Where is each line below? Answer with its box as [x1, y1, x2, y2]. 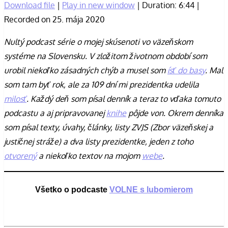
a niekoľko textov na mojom [37, 150, 142, 161]
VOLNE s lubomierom [109, 185, 193, 194]
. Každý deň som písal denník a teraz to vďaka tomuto [26, 93, 221, 104]
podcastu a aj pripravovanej [4, 107, 106, 118]
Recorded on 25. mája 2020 [4, 14, 105, 24]
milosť [4, 93, 26, 104]
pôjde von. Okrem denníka [126, 107, 223, 118]
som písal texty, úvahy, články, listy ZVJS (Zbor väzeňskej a [4, 122, 213, 132]
